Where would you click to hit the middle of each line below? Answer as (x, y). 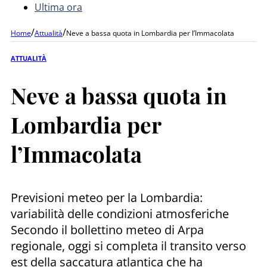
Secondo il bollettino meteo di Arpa (107, 229)
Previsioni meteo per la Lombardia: (107, 197)
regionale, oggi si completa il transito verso (128, 246)
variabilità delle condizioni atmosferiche (120, 213)
